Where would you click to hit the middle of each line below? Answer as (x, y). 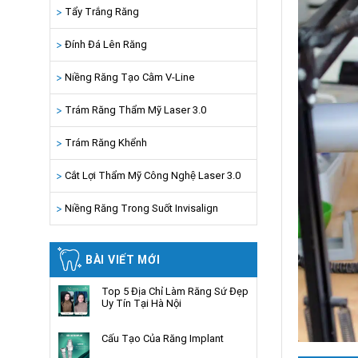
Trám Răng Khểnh (106, 143)
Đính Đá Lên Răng (106, 45)
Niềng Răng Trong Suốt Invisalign (141, 209)
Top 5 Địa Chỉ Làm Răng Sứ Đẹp (175, 292)
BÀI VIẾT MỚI (123, 260)
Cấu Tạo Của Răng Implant (163, 339)
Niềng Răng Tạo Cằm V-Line (130, 78)
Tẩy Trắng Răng (102, 12)
